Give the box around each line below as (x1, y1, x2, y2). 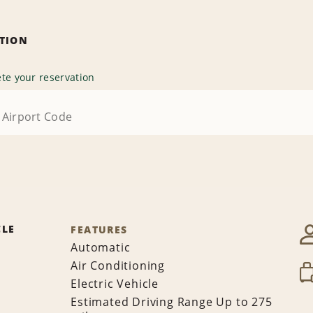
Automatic (71, 240, 131, 256)
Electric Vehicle (71, 276, 159, 292)
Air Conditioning (71, 258, 166, 274)
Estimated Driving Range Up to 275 (71, 294, 272, 310)
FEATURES (71, 223, 128, 237)
